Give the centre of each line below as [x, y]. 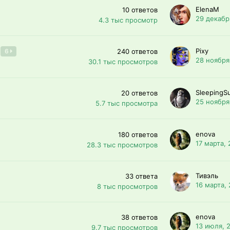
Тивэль [207, 176]
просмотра [140, 103]
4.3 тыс [111, 20]
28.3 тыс [101, 145]
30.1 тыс [102, 61]
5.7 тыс [108, 103]
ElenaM [207, 9]
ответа [147, 176]
